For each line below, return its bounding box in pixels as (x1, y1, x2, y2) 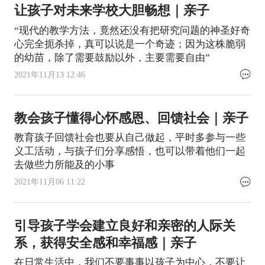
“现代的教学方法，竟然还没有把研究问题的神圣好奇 (14, 24, 250, 36)
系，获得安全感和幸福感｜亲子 (14, 235, 196, 250)
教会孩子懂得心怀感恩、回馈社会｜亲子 (14, 111, 248, 125)
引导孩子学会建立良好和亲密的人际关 (14, 218, 235, 233)
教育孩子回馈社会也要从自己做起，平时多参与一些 (14, 132, 245, 144)
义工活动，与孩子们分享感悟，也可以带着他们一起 (14, 146, 245, 157)
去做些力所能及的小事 (14, 159, 115, 171)
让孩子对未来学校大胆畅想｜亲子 (14, 4, 209, 18)
